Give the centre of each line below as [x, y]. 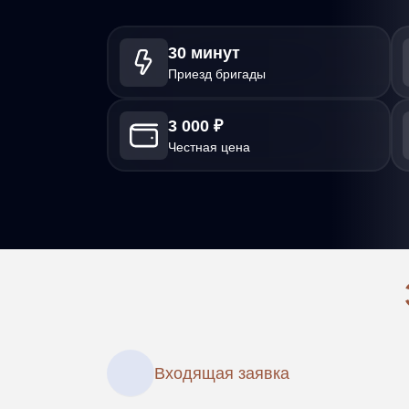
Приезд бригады [216, 73]
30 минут [204, 52]
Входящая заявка [222, 373]
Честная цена [209, 147]
